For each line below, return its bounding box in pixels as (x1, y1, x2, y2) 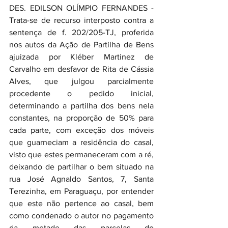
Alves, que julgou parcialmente (9, 77, 154, 85)
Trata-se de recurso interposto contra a (9, 16, 154, 24)
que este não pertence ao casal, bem (9, 199, 154, 208)
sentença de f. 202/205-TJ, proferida (9, 28, 154, 37)
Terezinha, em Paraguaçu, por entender (9, 187, 154, 195)
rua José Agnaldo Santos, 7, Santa (9, 175, 154, 183)
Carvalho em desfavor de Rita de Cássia (9, 65, 154, 73)
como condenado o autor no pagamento (9, 211, 154, 220)
